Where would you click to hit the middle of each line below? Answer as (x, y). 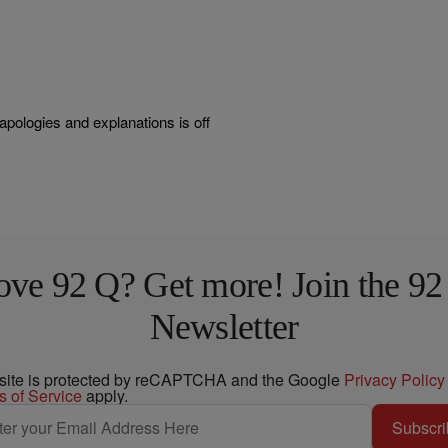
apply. (105, 395)
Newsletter (224, 326)
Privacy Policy (394, 379)
